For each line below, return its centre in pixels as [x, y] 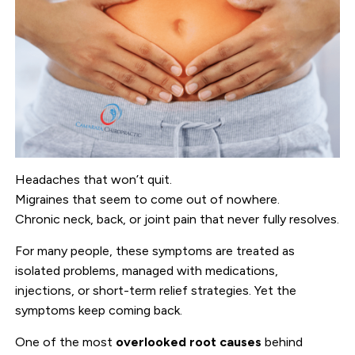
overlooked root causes [189, 342]
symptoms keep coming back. [99, 310]
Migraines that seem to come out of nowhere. [148, 199]
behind [282, 342]
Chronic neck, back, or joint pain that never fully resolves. [177, 219]
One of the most [66, 342]
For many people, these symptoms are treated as [155, 250]
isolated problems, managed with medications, [147, 270]
